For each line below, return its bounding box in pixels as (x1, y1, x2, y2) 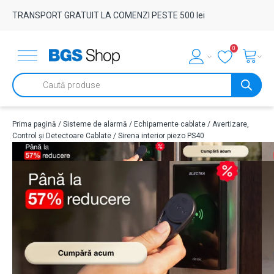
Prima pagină (12, 120, 56, 128)
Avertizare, (212, 120, 249, 128)
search (12, 86, 35, 95)
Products (12, 78, 42, 86)
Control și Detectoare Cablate (12, 131, 111, 140)
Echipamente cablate (134, 120, 206, 128)
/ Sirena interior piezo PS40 (111, 131, 204, 140)
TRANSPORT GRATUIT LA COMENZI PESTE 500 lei (12, 10, 205, 20)
